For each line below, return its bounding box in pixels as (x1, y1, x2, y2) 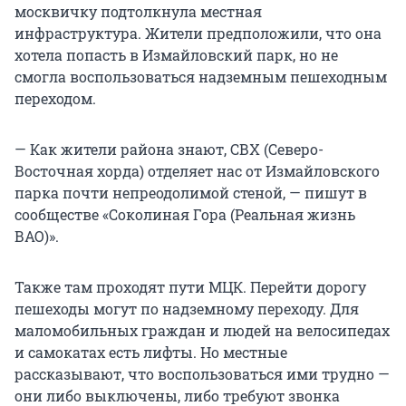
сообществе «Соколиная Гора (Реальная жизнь (14, 205, 355, 225)
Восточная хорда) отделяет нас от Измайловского (14, 161, 380, 181)
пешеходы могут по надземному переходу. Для (14, 299, 359, 319)
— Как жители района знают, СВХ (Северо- (14, 140, 324, 159)
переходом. (14, 89, 96, 109)
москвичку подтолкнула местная (14, 2, 262, 22)
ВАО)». (14, 227, 59, 246)
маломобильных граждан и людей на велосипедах (14, 321, 390, 341)
